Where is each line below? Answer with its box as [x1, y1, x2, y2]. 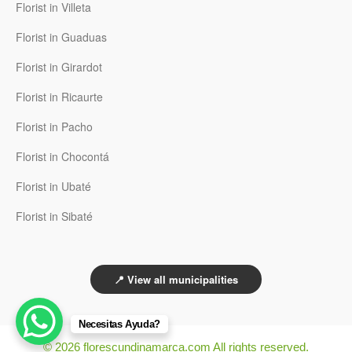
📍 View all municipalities [114, 272, 238, 288]
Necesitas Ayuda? [79, 318, 160, 330]
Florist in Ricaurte [16, 89, 103, 105]
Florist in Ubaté [16, 178, 91, 195]
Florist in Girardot [16, 59, 102, 75]
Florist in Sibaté [16, 208, 93, 225]
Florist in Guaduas [16, 29, 107, 46]
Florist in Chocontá [16, 148, 109, 165]
